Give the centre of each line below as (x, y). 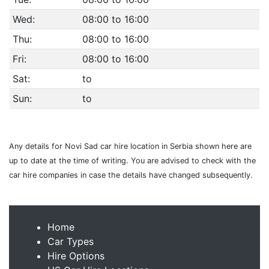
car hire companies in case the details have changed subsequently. (131, 175)
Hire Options (76, 256)
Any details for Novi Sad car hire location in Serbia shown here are (130, 146)
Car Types (71, 241)
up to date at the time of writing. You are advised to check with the (132, 161)
